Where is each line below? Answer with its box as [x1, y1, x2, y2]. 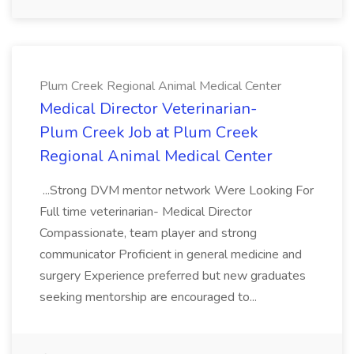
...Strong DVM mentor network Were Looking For [40, 182, 314, 199]
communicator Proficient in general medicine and [40, 246, 302, 263]
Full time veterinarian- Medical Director [40, 203, 252, 220]
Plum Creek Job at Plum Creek [40, 122, 258, 143]
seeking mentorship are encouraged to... [40, 288, 260, 306]
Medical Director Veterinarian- [40, 98, 257, 119]
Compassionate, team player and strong [40, 224, 257, 242]
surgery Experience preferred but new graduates [40, 267, 306, 284]
